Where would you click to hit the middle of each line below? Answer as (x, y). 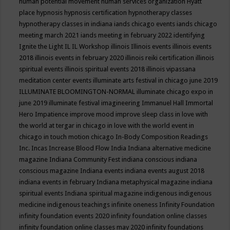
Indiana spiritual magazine (105, 193)
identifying (189, 35)
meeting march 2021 (50, 35)
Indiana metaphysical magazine (144, 182)
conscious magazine (50, 171)
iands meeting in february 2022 (127, 35)
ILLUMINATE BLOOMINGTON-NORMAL (78, 92)
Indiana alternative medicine (170, 148)
